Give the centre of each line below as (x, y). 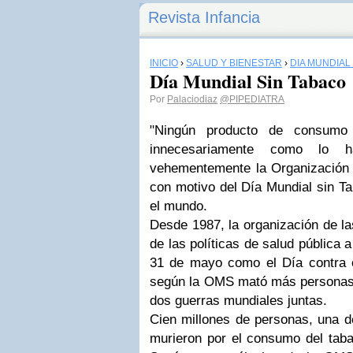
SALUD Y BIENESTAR (234, 63)
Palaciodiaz (192, 99)
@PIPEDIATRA (252, 99)
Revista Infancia (204, 17)
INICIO (164, 63)
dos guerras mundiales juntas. (238, 301)
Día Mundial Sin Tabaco (248, 81)
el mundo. (178, 206)
